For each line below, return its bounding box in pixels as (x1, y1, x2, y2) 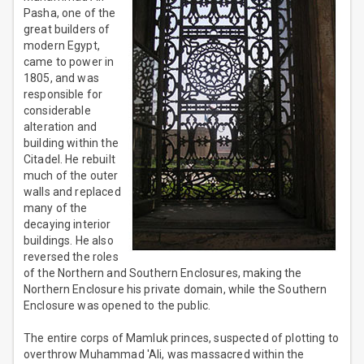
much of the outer (24, 169, 119, 183)
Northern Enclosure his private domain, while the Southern (24, 283, 327, 297)
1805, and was (24, 71, 99, 85)
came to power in (24, 55, 115, 69)
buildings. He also (24, 234, 114, 248)
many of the (24, 201, 88, 215)
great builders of (24, 23, 110, 37)
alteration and (24, 120, 97, 134)
